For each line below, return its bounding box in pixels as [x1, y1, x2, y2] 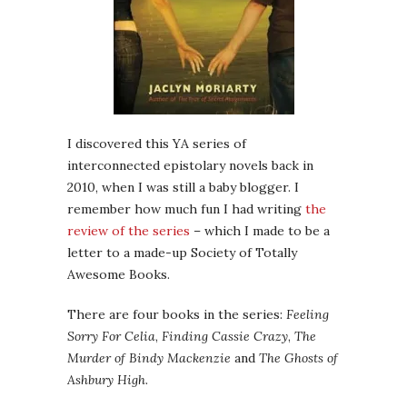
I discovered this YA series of [67, 135, 246, 153]
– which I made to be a [190, 223, 330, 240]
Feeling [286, 306, 329, 323]
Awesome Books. [67, 266, 170, 283]
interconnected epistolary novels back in [67, 157, 313, 174]
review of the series [67, 223, 190, 240]
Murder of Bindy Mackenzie [67, 350, 231, 367]
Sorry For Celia [67, 328, 155, 345]
